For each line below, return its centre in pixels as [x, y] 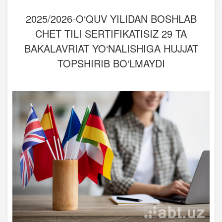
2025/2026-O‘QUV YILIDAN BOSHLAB [111, 19]
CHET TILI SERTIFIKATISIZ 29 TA [111, 33]
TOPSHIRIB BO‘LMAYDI [111, 63]
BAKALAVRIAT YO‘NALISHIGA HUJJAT [111, 48]
